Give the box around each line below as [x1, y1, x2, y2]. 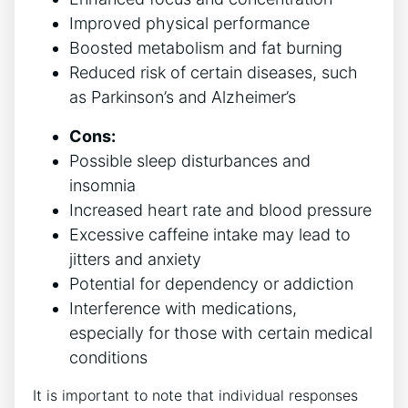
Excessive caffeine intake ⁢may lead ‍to [69, 225, 351, 245]
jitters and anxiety [69, 250, 201, 270]
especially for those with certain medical [69, 323, 372, 343]
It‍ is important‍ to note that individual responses [33, 386, 358, 405]
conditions [69, 348, 148, 368]
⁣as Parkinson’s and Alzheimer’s [69, 87, 296, 107]
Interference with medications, [69, 299, 297, 319]
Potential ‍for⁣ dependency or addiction [69, 274, 353, 294]
